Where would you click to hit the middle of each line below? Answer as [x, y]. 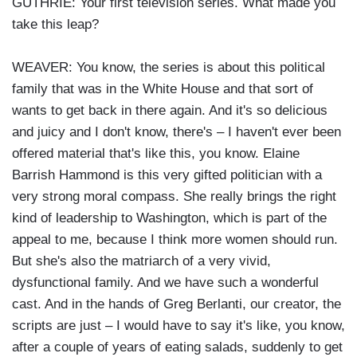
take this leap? [55, 25]
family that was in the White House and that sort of [163, 89]
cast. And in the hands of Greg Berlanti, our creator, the [177, 304]
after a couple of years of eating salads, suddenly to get [177, 347]
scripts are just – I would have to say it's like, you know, [178, 326]
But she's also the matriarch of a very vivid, [141, 261]
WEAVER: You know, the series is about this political [169, 68]
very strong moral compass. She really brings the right [174, 197]
